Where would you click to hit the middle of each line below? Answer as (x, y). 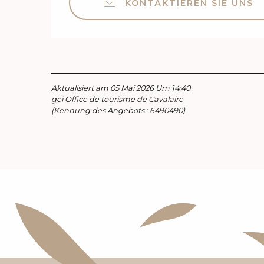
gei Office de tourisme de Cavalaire (117, 100)
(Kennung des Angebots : (100, 111)
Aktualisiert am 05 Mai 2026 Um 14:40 (121, 88)
